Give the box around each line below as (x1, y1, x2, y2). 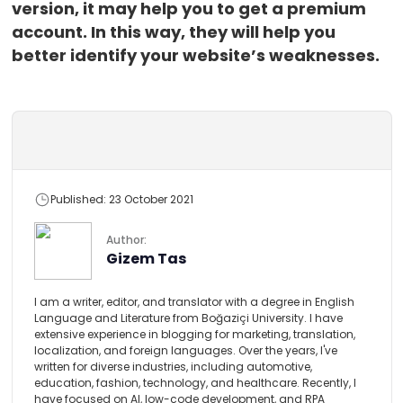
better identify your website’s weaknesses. (11, 43, 380, 67)
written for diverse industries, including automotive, (33, 358, 312, 374)
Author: (105, 231, 147, 247)
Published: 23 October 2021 (49, 191, 193, 207)
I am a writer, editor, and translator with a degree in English (33, 293, 354, 309)
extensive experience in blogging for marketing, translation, (33, 326, 355, 342)
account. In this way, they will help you (11, 20, 336, 43)
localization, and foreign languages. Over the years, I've (33, 342, 337, 358)
